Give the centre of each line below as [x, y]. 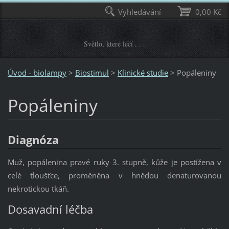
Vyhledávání [140, 12]
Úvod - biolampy [37, 72]
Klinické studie [143, 72]
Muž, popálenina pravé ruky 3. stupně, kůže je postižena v [114, 162]
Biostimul [92, 72]
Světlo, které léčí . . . [114, 44]
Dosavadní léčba [50, 209]
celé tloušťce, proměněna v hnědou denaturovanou [114, 175]
